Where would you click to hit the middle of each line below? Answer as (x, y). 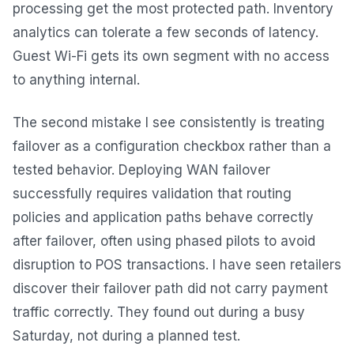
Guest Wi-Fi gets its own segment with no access (171, 56)
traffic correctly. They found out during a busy (159, 312)
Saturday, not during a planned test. (126, 335)
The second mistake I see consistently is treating (169, 122)
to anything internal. (76, 79)
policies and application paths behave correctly (163, 217)
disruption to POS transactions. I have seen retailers (177, 264)
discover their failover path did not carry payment (170, 288)
